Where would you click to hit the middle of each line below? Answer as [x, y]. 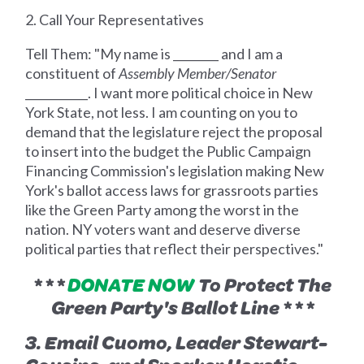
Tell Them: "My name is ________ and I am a [154, 54]
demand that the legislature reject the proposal [174, 132]
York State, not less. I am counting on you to [162, 113]
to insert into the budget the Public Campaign [169, 152]
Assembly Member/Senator [198, 74]
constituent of [72, 74]
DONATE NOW [131, 285]
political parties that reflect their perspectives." [175, 249]
